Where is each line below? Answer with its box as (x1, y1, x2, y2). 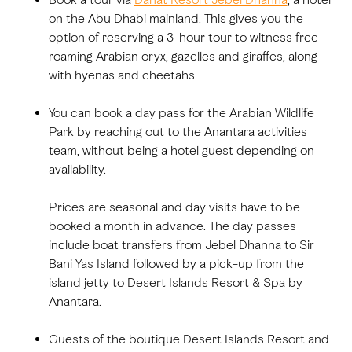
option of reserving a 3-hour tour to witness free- (48, 30, 324, 46)
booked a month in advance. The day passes (48, 218, 296, 234)
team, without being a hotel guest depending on (48, 143, 314, 159)
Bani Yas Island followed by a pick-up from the (48, 256, 304, 272)
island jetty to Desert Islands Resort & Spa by (48, 275, 302, 291)
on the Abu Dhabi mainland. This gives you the (48, 11, 303, 27)
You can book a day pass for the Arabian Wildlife (48, 105, 314, 121)
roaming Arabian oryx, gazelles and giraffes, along (48, 49, 317, 64)
